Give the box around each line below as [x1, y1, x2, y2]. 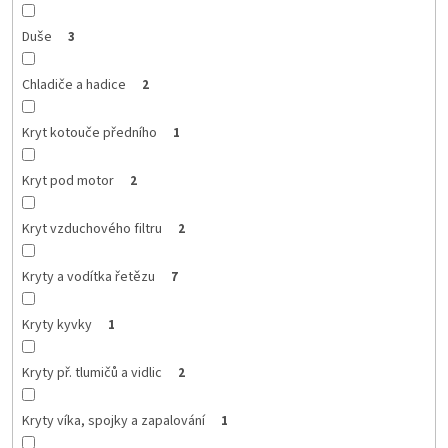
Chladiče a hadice [21, 74, 126, 95]
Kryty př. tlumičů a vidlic [21, 362, 162, 383]
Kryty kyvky [21, 314, 92, 335]
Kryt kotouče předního [21, 122, 157, 143]
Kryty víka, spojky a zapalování [21, 410, 205, 431]
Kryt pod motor [21, 170, 114, 191]
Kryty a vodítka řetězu [21, 266, 155, 287]
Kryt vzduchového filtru [21, 218, 162, 239]
